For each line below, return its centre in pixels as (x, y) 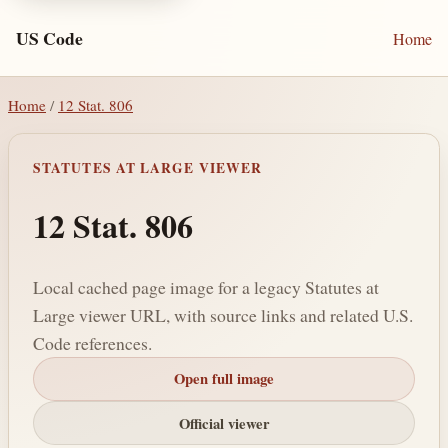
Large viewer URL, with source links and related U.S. (223, 314)
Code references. (92, 342)
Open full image (224, 379)
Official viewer (224, 423)
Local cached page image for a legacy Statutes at (206, 286)
